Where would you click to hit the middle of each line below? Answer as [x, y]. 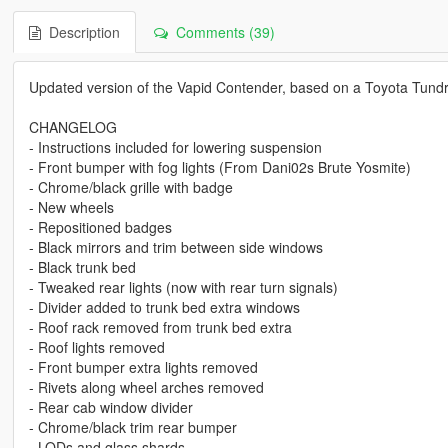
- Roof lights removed [96, 346]
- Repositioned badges [100, 226]
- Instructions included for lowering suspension [175, 146]
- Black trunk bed [82, 266]
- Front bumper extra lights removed [143, 366]
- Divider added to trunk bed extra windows [164, 306]
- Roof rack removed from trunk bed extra [160, 326]
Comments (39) [221, 31]
